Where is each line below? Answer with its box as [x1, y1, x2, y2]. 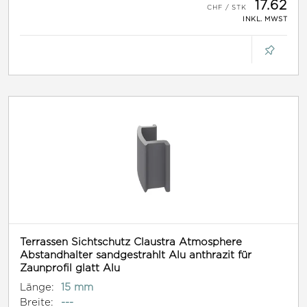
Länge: [20, 282, 54, 293]
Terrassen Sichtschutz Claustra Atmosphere [20, 236, 242, 247]
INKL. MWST [243, 15, 287, 23]
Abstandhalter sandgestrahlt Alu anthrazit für [20, 249, 251, 260]
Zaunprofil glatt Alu [20, 262, 120, 273]
